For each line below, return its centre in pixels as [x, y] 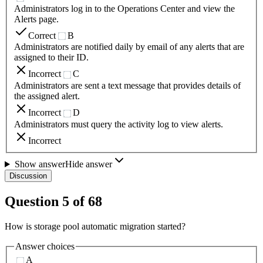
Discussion [28, 176]
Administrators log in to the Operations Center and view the [124, 8]
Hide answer [88, 164]
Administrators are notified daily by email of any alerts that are [129, 47]
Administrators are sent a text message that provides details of [127, 86]
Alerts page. [36, 19]
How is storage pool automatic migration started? [95, 226]
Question [33, 201]
